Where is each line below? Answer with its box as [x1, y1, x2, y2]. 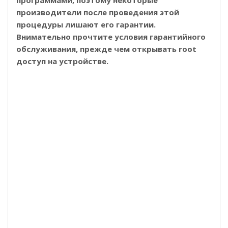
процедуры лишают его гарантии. [16, 19, 156, 30]
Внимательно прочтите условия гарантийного [16, 31, 206, 42]
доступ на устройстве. [16, 55, 108, 66]
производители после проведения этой [16, 7, 179, 17]
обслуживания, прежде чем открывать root [16, 43, 196, 54]
